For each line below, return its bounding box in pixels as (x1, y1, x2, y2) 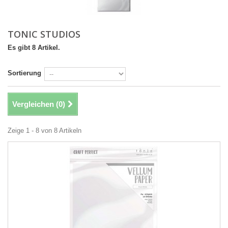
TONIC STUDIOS (8, 28, 83, 40)
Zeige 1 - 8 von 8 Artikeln (8, 127, 81, 134)
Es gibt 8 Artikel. (8, 44, 60, 51)
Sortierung (8, 69, 41, 77)
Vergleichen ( (12, 100, 59, 108)
